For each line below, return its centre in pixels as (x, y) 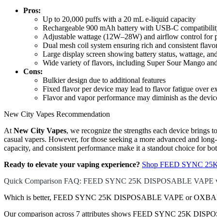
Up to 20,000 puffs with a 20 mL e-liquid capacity (119, 19)
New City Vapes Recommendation (57, 114)
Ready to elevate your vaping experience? (72, 165)
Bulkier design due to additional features (104, 80)
